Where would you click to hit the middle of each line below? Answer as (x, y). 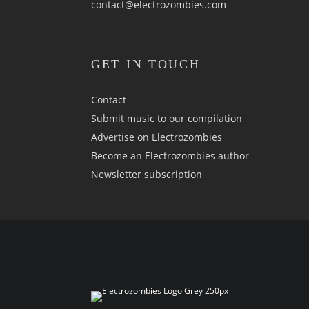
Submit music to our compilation (167, 118)
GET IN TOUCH (146, 64)
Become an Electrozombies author (170, 156)
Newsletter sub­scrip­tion (147, 174)
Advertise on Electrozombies (157, 137)
